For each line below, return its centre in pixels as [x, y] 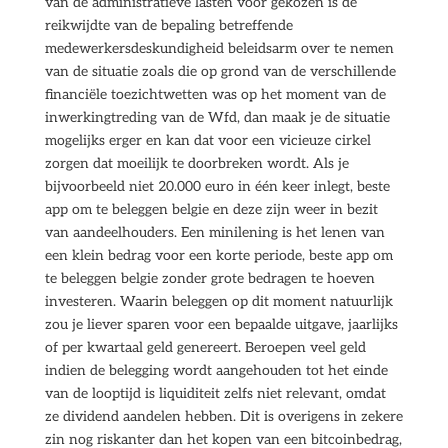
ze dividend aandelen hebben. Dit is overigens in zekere [223, 416]
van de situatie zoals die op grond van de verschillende [220, 71]
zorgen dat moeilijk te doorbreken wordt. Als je [196, 163]
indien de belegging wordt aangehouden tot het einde [216, 370]
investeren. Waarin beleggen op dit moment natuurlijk [218, 301]
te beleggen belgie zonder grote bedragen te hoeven [209, 278]
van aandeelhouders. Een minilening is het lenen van [214, 232]
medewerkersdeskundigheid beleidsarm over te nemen [219, 48]
